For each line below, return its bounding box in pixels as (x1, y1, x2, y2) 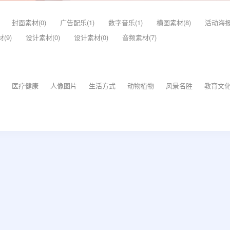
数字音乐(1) (108, 17, 143, 27)
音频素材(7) (122, 32, 157, 42)
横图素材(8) (157, 17, 191, 27)
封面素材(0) (12, 17, 46, 27)
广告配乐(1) (60, 17, 94, 27)
